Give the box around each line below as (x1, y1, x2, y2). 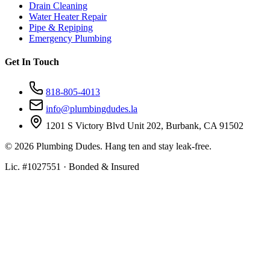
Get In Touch (5, 57, 59, 67)
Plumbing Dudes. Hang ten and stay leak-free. (34, 140, 212, 151)
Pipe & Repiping (29, 22, 93, 33)
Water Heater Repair (29, 11, 107, 22)
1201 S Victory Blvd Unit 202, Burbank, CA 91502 (46, 120, 243, 131)
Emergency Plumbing (29, 33, 111, 44)
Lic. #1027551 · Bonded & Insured (5, 161, 139, 172)
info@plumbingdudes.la (46, 103, 137, 114)
